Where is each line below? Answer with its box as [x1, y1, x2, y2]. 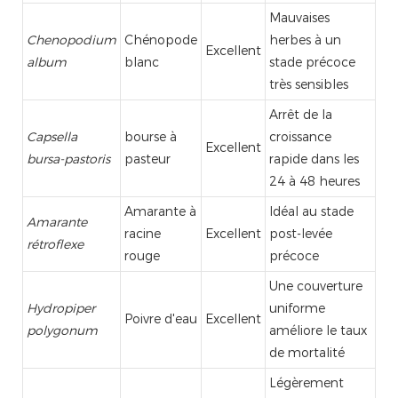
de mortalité [269, 344, 345, 361]
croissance [269, 128, 331, 145]
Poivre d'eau [124, 310, 197, 327]
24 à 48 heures [269, 172, 360, 189]
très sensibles [269, 76, 348, 92]
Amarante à [124, 203, 196, 219]
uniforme [269, 299, 325, 316]
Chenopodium [27, 31, 116, 48]
